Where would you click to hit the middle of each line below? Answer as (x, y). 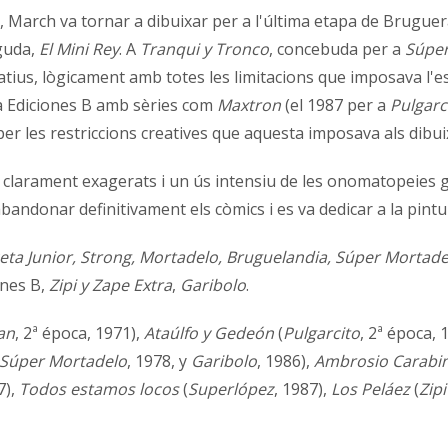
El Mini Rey (79, 49)
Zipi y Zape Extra (110, 285)
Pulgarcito (321, 333)
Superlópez (231, 389)
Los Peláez (370, 389)
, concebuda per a (337, 49)
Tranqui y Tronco (204, 49)
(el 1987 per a (335, 105)
